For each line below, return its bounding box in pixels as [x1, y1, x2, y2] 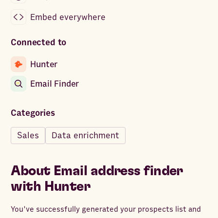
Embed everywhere [30, 12, 106, 22]
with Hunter [11, 180, 91, 194]
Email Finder [30, 78, 79, 89]
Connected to [11, 37, 67, 48]
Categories [11, 108, 55, 119]
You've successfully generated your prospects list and [11, 204, 201, 215]
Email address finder [54, 164, 183, 179]
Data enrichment [52, 130, 120, 141]
